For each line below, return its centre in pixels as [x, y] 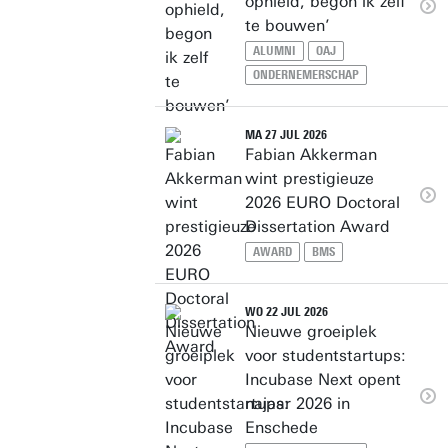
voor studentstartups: [325, 355]
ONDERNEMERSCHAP [306, 75]
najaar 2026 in [297, 403]
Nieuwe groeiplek [311, 331]
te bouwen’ [287, 25]
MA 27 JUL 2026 [286, 135]
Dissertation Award [317, 226]
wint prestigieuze [309, 178]
